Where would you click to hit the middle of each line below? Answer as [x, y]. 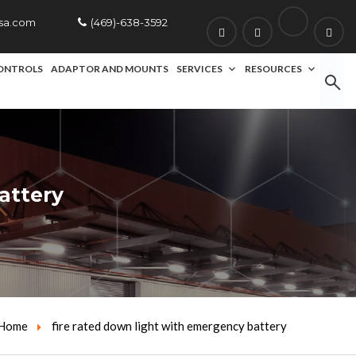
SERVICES [199, 69]
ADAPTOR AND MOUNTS [110, 69]
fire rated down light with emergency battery [169, 326]
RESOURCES [273, 69]
